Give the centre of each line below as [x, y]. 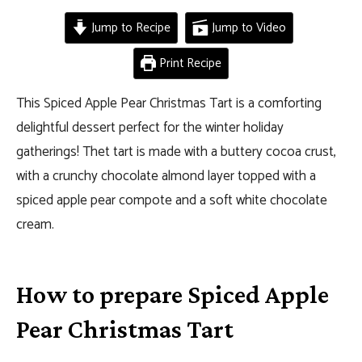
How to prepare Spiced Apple [173, 294]
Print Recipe [189, 63]
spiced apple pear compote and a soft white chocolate [172, 200]
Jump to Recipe [129, 28]
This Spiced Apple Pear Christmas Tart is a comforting [169, 103]
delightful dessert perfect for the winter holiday [150, 128]
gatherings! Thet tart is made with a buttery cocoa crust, [176, 152]
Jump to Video [247, 28]
